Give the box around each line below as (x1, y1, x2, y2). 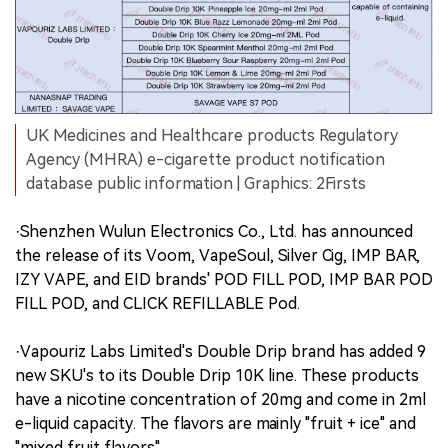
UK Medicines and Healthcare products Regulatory (26, 126, 398, 146)
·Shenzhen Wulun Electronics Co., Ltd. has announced (15, 222, 413, 242)
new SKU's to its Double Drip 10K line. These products (15, 366, 419, 386)
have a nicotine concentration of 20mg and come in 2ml (15, 390, 426, 410)
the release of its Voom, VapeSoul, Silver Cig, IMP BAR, (15, 246, 420, 266)
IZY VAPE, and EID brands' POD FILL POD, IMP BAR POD (15, 270, 433, 290)
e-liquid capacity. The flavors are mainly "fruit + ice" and (15, 414, 416, 434)
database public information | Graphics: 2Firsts (26, 174, 366, 194)
